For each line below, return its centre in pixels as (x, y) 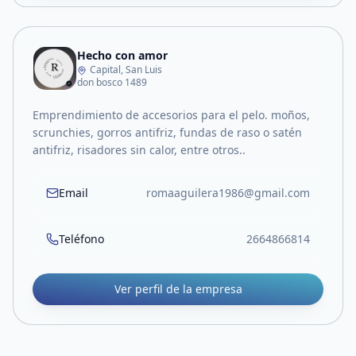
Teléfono (81, 239)
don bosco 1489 (112, 82)
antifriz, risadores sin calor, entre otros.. (139, 150)
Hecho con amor (122, 55)
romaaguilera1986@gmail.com (228, 193)
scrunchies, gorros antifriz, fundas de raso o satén (167, 132)
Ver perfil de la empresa (178, 289)
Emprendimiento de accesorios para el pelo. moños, (171, 115)
